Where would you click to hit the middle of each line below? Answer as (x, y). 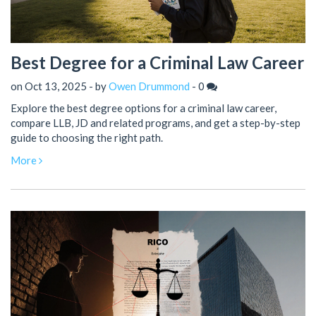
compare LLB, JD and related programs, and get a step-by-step (156, 123)
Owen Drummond (149, 86)
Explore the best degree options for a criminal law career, (144, 108)
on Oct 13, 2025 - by (60, 86)
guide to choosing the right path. (87, 138)
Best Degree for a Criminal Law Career (157, 62)
